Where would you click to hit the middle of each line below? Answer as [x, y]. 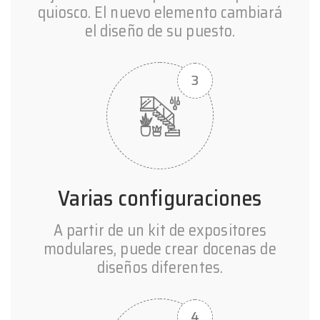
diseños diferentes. [160, 268]
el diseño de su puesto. [160, 31]
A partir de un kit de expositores [160, 231]
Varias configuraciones [160, 199]
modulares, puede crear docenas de [160, 249]
